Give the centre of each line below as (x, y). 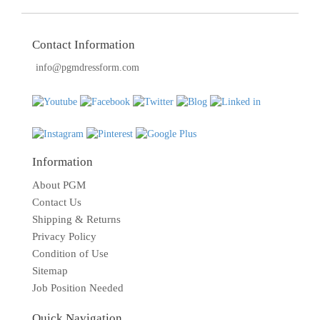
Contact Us (57, 202)
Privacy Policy (64, 236)
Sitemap (50, 271)
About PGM (59, 185)
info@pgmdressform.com (87, 67)
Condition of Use (70, 254)
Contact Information (84, 45)
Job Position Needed (78, 288)
